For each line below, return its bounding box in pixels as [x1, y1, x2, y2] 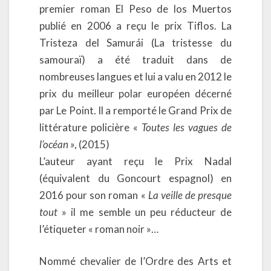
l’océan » [39, 137, 74, 151]
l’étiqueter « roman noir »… [39, 222, 158, 235]
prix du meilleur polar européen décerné [39, 87, 232, 100]
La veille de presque [148, 188, 232, 201]
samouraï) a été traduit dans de [39, 53, 232, 66]
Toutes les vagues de [142, 120, 232, 134]
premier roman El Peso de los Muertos [39, 2, 232, 15]
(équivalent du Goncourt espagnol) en [39, 171, 232, 184]
